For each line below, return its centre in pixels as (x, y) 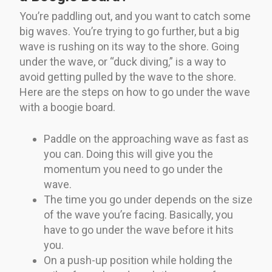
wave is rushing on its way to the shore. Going (129, 46)
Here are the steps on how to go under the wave (135, 92)
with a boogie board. (67, 107)
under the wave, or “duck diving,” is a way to (123, 61)
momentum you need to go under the (133, 169)
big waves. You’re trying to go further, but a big (129, 31)
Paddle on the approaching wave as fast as (146, 138)
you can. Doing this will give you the (128, 154)
